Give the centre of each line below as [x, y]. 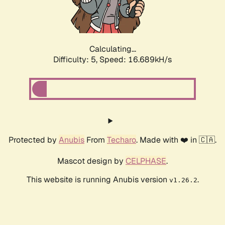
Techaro [122, 140]
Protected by [34, 140]
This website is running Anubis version [98, 180]
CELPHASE [146, 161]
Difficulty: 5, [76, 60]
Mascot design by [91, 161]
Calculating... [113, 49]
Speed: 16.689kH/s [136, 60]
